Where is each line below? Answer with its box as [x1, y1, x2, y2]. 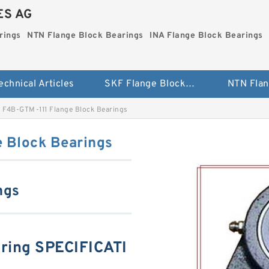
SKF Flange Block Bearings [186, 78, 195, 90]
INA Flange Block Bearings [150, 31, 263, 41]
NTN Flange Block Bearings [27, 31, 144, 41]
